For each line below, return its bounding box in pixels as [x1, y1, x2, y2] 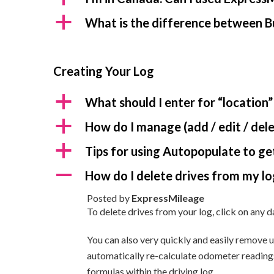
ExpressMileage [131, 192, 204, 204]
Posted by [87, 192, 131, 204]
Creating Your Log [53, 64, 154, 78]
